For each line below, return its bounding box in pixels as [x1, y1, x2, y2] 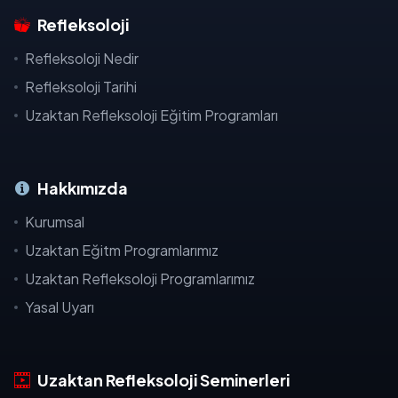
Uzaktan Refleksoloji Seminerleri [37, 370, 290, 390]
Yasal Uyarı [25, 298, 94, 316]
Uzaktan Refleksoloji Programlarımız [25, 269, 255, 288]
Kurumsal [25, 212, 84, 231]
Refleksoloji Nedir [25, 49, 139, 68]
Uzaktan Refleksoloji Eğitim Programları [25, 106, 278, 124]
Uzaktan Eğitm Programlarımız [25, 241, 219, 259]
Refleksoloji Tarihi [25, 77, 137, 96]
